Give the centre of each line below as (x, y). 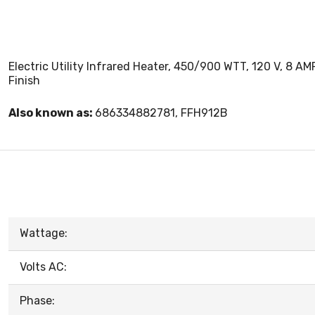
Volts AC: (43, 267)
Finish (24, 81)
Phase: (37, 301)
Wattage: (44, 233)
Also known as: (52, 113)
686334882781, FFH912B (161, 113)
